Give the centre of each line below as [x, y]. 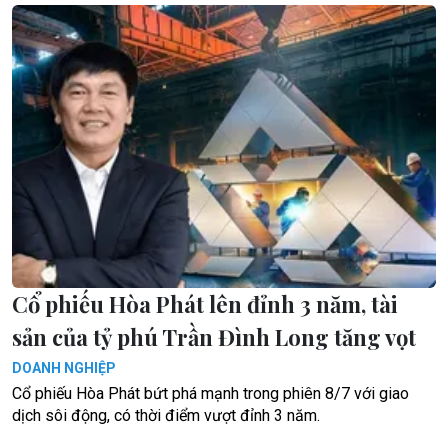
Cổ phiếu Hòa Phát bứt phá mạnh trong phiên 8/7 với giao [210, 394]
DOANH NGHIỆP [64, 368]
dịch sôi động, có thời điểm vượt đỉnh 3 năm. [166, 416]
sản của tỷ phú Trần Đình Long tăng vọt [214, 337]
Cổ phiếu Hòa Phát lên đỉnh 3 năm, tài [205, 304]
